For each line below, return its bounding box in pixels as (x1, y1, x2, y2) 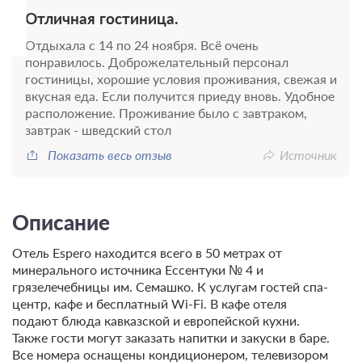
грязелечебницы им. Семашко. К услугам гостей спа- (12, 278, 328, 294)
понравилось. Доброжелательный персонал (25, 53, 288, 69)
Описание (12, 209, 110, 234)
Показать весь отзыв (48, 146, 172, 162)
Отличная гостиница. (25, 8, 179, 27)
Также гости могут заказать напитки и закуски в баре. (12, 329, 330, 345)
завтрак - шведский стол (25, 121, 171, 137)
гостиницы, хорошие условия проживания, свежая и (25, 70, 337, 86)
